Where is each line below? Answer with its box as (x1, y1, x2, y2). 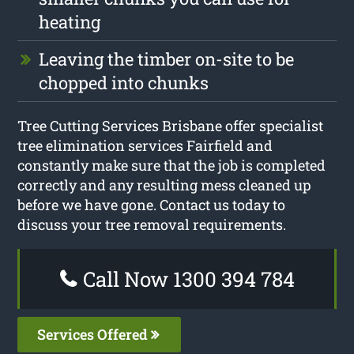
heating (39, 9, 101, 33)
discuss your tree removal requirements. (17, 214, 287, 234)
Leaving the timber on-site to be (39, 47, 295, 70)
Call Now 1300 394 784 (77, 265, 295, 292)
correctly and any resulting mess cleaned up (17, 175, 312, 194)
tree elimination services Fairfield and (17, 135, 273, 155)
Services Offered (37, 324, 152, 344)
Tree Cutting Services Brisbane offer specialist (17, 115, 324, 135)
